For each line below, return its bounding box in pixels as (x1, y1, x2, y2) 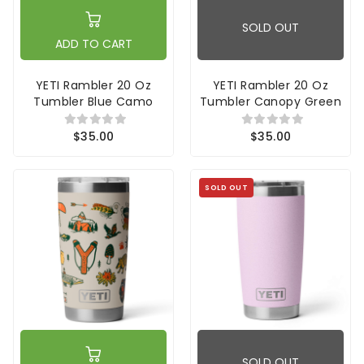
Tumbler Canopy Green (200, 93, 341, 110)
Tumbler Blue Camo (33, 93, 154, 110)
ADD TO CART (54, 35, 132, 52)
